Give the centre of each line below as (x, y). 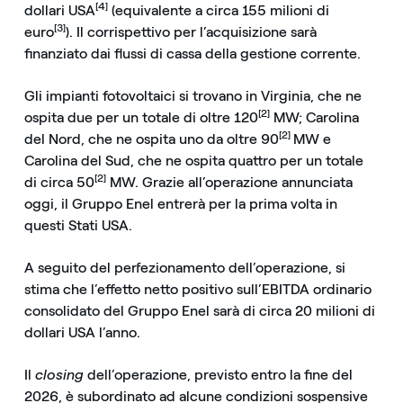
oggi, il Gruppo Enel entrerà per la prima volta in (180, 204)
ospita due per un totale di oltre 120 (141, 118)
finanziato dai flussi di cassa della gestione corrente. (192, 54)
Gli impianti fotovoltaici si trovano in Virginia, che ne (193, 96)
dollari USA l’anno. (85, 333)
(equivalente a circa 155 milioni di (218, 11)
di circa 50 (59, 183)
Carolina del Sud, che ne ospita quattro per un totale (193, 161)
